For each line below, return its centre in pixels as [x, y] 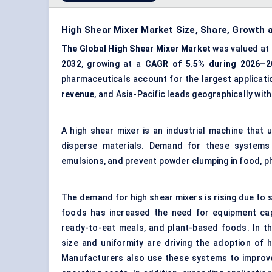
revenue [78, 94]
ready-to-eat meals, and [115, 228]
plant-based [193, 228]
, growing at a [113, 64]
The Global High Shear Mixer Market [137, 49]
